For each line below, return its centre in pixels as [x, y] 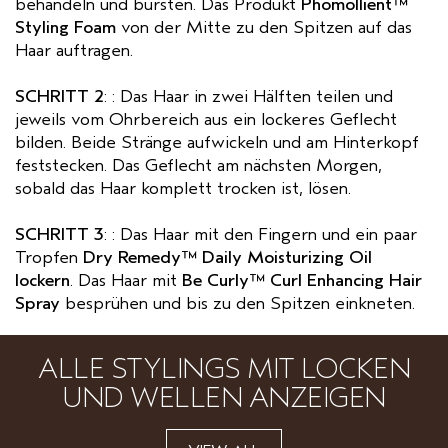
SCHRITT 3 [59, 235]
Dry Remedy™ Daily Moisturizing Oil [227, 258]
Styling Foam [65, 28]
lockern [42, 281]
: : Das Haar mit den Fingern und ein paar [260, 235]
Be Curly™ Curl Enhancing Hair [302, 281]
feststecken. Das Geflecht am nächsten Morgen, [198, 166]
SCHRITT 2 [59, 97]
